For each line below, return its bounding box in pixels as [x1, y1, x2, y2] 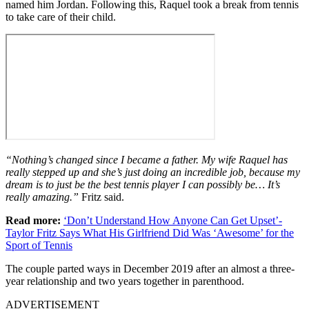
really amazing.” [6, 191, 81, 203]
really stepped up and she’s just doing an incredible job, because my [6, 166, 300, 179]
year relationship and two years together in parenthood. [6, 275, 244, 288]
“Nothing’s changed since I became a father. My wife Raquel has [6, 154, 288, 166]
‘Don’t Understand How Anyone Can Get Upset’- [63, 215, 282, 227]
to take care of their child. [6, 11, 116, 23]
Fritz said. [81, 191, 124, 203]
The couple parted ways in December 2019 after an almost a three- [6, 263, 295, 275]
